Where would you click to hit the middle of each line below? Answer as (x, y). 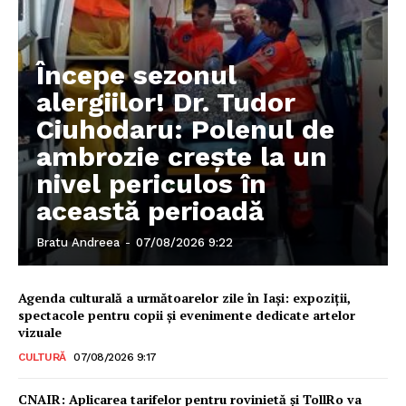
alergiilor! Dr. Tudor (166, 101)
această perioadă (150, 210)
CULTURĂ (42, 357)
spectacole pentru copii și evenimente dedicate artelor (187, 314)
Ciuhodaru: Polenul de (185, 129)
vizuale (40, 332)
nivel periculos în (151, 183)
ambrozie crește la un (182, 156)
